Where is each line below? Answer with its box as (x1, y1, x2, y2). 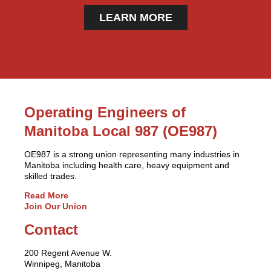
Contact (24, 221, 78, 238)
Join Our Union (24, 201, 87, 211)
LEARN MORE (99, 11, 172, 24)
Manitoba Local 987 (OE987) (24, 123, 217, 139)
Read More (24, 191, 68, 200)
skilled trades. (24, 171, 77, 181)
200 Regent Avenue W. (24, 248, 112, 258)
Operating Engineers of (24, 104, 186, 120)
